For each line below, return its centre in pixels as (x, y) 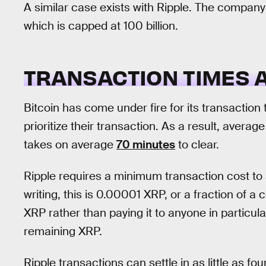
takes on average (70, 145)
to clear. (197, 145)
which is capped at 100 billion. (101, 26)
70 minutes (146, 145)
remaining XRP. (63, 232)
